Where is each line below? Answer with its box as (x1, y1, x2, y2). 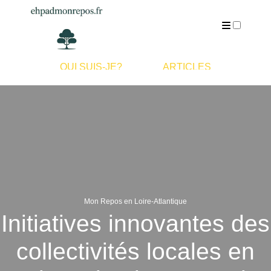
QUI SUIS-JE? (60, 62, 123, 72)
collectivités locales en (16, 238, 255, 264)
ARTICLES (162, 62, 211, 72)
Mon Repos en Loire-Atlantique (84, 197, 187, 206)
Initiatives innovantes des (1, 211, 270, 237)
